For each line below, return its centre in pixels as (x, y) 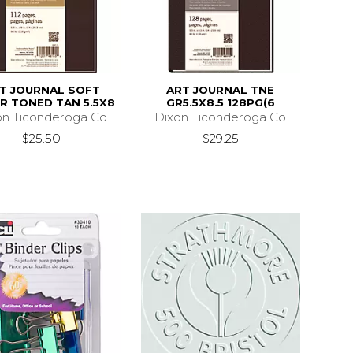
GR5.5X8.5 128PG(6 (220, 102)
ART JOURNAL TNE (221, 89)
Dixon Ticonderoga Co (221, 117)
